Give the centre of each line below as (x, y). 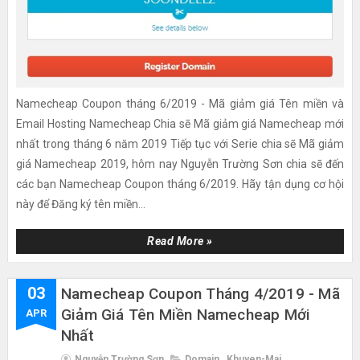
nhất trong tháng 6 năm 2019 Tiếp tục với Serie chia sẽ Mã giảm (180, 144)
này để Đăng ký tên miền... (80, 205)
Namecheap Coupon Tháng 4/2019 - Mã (200, 294)
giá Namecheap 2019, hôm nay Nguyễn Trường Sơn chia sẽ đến (180, 164)
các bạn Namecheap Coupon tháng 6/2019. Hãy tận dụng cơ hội (180, 184)
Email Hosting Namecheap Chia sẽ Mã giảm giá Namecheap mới (180, 124)
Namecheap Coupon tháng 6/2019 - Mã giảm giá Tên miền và (180, 104)
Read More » (180, 241)
